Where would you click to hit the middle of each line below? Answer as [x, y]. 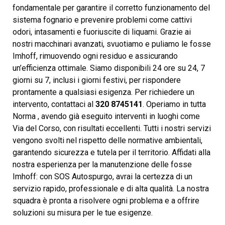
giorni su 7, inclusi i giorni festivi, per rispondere [97, 80]
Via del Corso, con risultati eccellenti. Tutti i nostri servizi [112, 128]
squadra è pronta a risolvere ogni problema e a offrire [106, 200]
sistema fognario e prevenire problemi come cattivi [102, 20]
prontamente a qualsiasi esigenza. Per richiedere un [103, 92]
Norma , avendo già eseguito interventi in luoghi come [106, 116]
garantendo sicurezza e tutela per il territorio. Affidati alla [111, 152]
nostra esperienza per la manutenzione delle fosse [102, 164]
